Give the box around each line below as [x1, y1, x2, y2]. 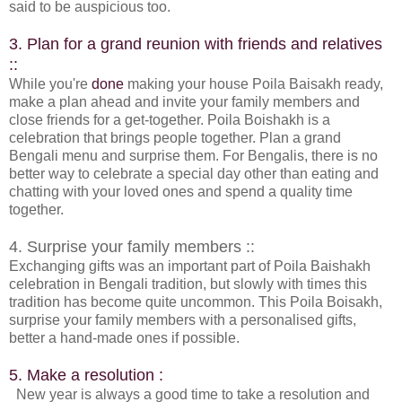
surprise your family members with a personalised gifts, [9, 311, 356, 328]
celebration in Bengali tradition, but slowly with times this [9, 275, 367, 292]
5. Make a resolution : [9, 365, 163, 384]
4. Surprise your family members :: [9, 237, 255, 256]
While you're [9, 75, 92, 92]
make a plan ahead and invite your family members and [9, 93, 360, 109]
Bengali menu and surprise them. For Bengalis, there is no [9, 147, 378, 163]
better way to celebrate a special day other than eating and [9, 165, 379, 181]
